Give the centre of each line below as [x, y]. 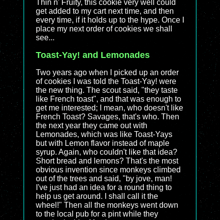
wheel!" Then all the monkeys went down [107, 205]
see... [45, 38]
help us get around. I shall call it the [97, 196]
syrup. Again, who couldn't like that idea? [107, 152]
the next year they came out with [92, 125]
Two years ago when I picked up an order [107, 72]
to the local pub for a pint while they [97, 214]
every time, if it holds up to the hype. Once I [110, 20]
